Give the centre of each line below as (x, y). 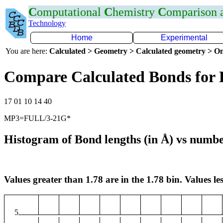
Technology (47, 23)
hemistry (135, 12)
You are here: (27, 51)
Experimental (184, 38)
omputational (70, 12)
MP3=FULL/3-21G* (37, 118)
